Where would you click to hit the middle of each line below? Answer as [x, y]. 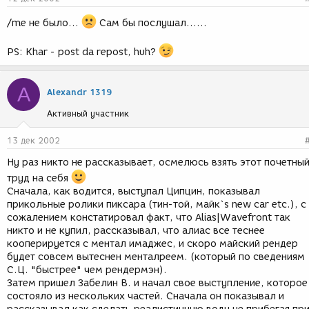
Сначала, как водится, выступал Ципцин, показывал [133, 191]
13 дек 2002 [33, 140]
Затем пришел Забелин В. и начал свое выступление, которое [157, 283]
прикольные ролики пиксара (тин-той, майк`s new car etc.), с [157, 205]
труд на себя [39, 178]
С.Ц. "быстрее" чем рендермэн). [87, 270]
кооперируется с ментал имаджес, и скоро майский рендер [152, 244]
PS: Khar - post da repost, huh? [83, 52]
